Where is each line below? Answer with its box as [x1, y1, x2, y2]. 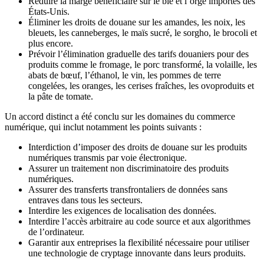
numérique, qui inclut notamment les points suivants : [5, 122, 202, 133]
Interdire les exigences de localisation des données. [28, 206, 216, 216]
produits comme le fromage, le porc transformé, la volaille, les [28, 60, 257, 70]
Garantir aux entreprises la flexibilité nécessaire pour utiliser [28, 237, 249, 248]
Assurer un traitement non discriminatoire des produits [28, 163, 229, 174]
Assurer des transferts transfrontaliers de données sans [28, 184, 227, 195]
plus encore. [28, 38, 73, 49]
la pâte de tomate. [28, 91, 93, 102]
